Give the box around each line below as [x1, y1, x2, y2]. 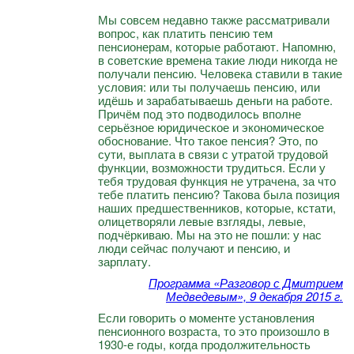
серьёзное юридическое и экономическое [98, 119, 324, 136]
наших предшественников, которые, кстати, [98, 199, 336, 217]
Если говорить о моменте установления [98, 309, 314, 326]
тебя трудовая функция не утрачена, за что [98, 172, 336, 190]
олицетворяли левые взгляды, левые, [98, 213, 306, 230]
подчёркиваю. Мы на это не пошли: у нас [98, 226, 322, 243]
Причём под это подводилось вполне [98, 105, 301, 122]
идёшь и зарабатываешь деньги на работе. [98, 92, 333, 109]
